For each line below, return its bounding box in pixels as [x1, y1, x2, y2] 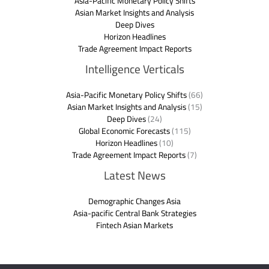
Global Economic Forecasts [78, 123, 170, 139]
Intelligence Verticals [85, 58, 184, 80]
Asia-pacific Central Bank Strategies [73, 205, 196, 222]
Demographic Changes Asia [88, 193, 181, 210]
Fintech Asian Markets [96, 217, 173, 234]
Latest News [103, 165, 166, 187]
